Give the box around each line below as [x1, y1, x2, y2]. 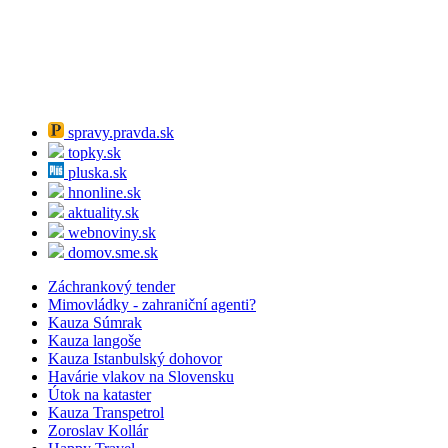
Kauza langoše [48, 331, 141, 349]
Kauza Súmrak [48, 313, 142, 331]
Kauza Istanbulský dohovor [48, 349, 222, 367]
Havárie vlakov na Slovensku [48, 367, 234, 385]
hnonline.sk [64, 183, 141, 201]
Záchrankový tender [48, 277, 175, 295]
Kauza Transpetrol [48, 403, 164, 421]
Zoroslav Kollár [48, 421, 148, 439]
